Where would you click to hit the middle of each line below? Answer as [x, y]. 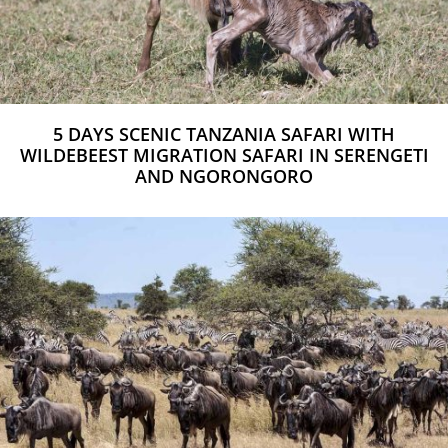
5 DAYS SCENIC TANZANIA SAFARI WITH [224, 134]
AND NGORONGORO [224, 176]
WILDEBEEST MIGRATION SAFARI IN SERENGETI [224, 155]
